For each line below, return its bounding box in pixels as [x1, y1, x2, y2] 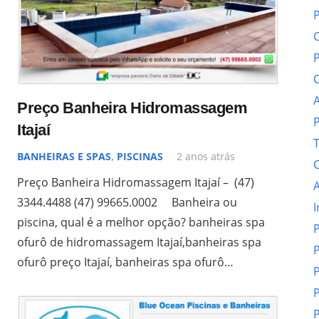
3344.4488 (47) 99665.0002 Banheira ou [17, 194, 237, 210]
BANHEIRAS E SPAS [17, 149, 111, 163]
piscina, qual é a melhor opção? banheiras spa [17, 214, 265, 230]
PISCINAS [117, 149, 163, 163]
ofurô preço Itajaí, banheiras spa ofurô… [17, 253, 234, 270]
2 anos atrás [177, 149, 236, 163]
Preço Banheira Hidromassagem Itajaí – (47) [17, 174, 254, 190]
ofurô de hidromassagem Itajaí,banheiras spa [17, 234, 261, 250]
